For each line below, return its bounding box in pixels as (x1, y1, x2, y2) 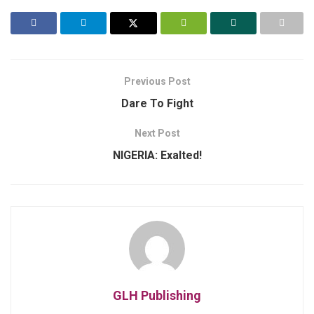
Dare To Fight (121, 96, 193, 110)
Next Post (134, 127, 180, 139)
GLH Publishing (113, 287, 201, 303)
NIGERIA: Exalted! (112, 148, 202, 162)
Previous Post (123, 75, 191, 87)
